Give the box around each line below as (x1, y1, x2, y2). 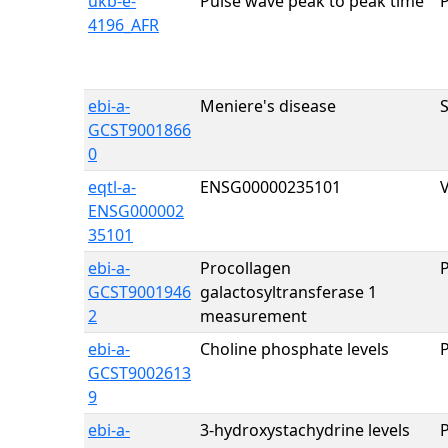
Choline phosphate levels (200, 338, 389, 360)
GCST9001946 (88, 281, 191, 303)
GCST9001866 (88, 119, 191, 141)
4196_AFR (88, 14, 159, 36)
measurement (200, 305, 307, 327)
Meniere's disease (200, 95, 336, 117)
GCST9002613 (88, 362, 191, 384)
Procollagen (200, 257, 291, 279)
